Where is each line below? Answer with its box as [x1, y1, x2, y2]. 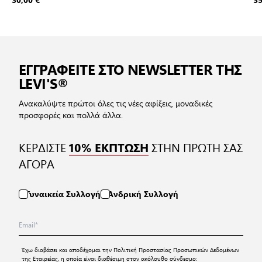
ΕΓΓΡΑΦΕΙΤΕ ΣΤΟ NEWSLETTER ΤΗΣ [19, 60, 242, 78]
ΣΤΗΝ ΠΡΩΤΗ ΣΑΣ [151, 137, 243, 157]
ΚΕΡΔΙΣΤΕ [19, 137, 66, 157]
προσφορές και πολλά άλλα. [19, 108, 123, 122]
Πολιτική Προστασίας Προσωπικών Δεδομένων [113, 244, 239, 254]
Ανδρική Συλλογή [108, 188, 178, 199]
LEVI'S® [19, 74, 69, 92]
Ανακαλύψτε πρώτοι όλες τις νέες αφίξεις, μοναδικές [19, 96, 212, 110]
